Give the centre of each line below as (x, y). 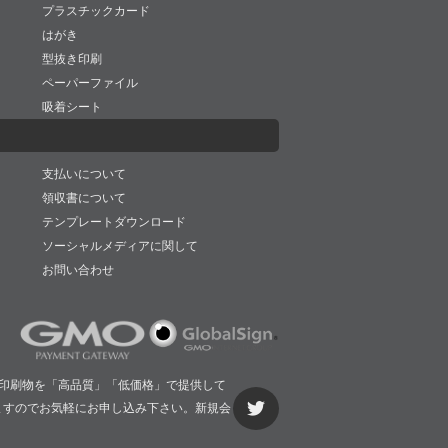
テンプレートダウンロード (114, 222)
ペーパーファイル (90, 83)
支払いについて (84, 174)
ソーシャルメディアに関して (120, 246)
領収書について (84, 198)
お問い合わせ (78, 270)
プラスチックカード (96, 11)
